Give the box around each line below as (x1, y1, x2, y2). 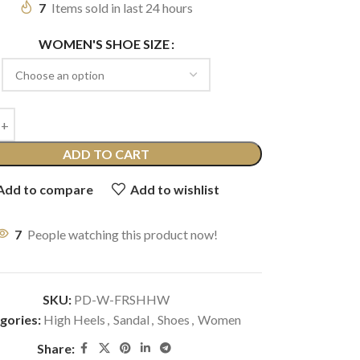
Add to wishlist (130, 181, 220, 197)
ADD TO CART (63, 146, 150, 162)
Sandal (113, 312, 150, 327)
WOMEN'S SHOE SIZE (38, 36, 170, 52)
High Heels (43, 312, 106, 327)
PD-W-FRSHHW (74, 292, 170, 307)
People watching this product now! (27, 227, 218, 242)
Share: (36, 341, 75, 356)
